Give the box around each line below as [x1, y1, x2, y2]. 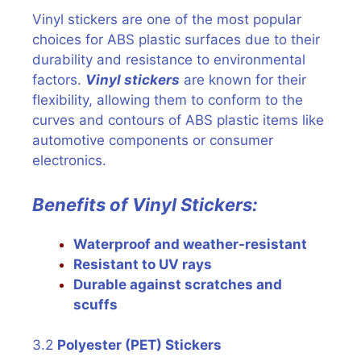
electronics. [32, 152, 106, 168]
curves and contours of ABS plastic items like [32, 112, 324, 128]
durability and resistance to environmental [32, 52, 305, 68]
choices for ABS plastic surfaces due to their [32, 31, 320, 48]
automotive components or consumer [32, 132, 273, 148]
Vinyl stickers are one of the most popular [32, 11, 301, 27]
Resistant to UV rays [73, 255, 212, 272]
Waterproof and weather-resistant [73, 235, 307, 252]
